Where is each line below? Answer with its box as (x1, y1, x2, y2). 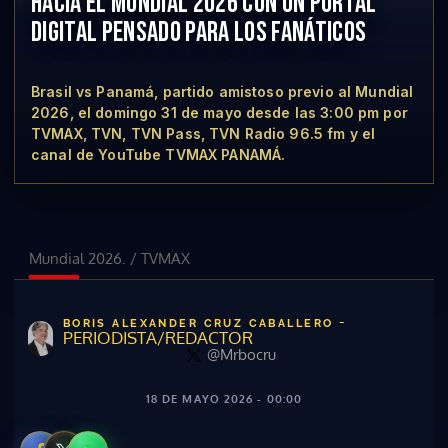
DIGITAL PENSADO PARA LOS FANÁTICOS (31, 16, 367, 49)
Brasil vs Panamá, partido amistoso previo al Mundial (31, 83, 414, 100)
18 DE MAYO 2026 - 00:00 (145, 392, 303, 406)
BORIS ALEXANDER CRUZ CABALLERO (62, 317, 339, 330)
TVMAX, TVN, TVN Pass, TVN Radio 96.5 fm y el (31, 125, 376, 142)
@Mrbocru (207, 345, 277, 364)
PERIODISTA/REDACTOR (62, 327, 253, 348)
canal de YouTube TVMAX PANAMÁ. (31, 146, 286, 163)
